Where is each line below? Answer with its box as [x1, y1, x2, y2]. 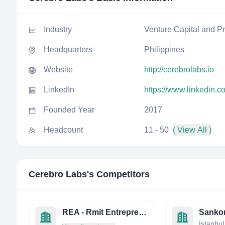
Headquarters [44, 45, 92, 54]
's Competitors [87, 169, 150, 179]
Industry [44, 25, 72, 34]
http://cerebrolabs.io [144, 65, 214, 74]
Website [44, 65, 73, 74]
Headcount [44, 126, 83, 134]
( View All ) [173, 126, 211, 134]
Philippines [144, 45, 184, 54]
